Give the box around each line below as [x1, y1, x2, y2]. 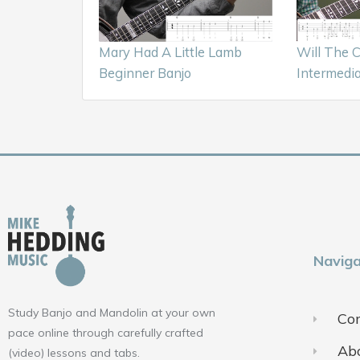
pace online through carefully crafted [8, 325, 203, 341]
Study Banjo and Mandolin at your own [8, 305, 215, 321]
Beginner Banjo [99, 63, 191, 81]
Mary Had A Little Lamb [99, 43, 242, 60]
